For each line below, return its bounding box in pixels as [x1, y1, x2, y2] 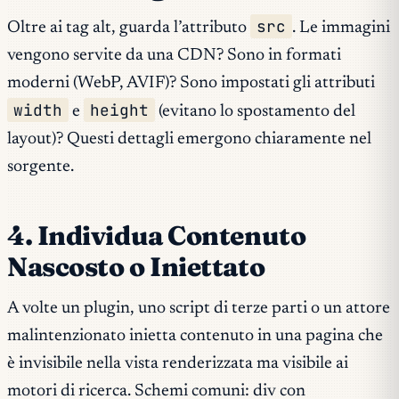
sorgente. [7, 159, 74, 176]
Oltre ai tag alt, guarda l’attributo [7, 20, 250, 37]
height [90, 100, 150, 121]
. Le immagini [292, 20, 391, 37]
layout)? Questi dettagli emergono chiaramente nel [7, 131, 371, 149]
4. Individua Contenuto [7, 219, 306, 253]
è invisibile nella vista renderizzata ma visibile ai [7, 355, 348, 373]
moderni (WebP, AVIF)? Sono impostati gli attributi [7, 75, 375, 93]
